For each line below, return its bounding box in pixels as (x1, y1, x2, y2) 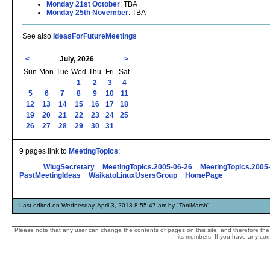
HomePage (185, 171, 223, 180)
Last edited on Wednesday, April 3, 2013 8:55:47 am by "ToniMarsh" (19, 201, 210, 209)
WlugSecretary (43, 162, 95, 171)
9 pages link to (19, 146, 69, 155)
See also (22, 31, 53, 40)
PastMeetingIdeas (19, 171, 81, 180)
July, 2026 (59, 54, 94, 63)
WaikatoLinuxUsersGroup (89, 171, 177, 180)
